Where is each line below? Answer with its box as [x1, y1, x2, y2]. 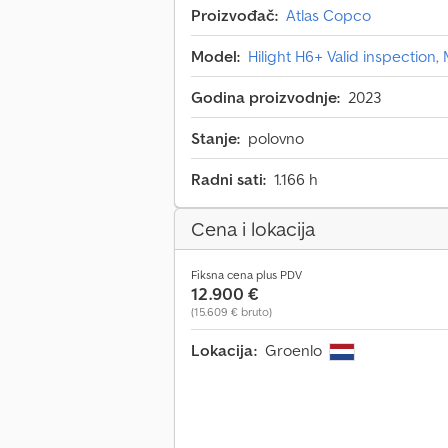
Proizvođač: [191, 5, 278, 26]
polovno [248, 128, 304, 149]
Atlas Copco [286, 5, 371, 26]
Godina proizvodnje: [191, 87, 340, 108]
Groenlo [265, 340, 326, 361]
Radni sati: [191, 169, 266, 190]
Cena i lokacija [191, 216, 315, 243]
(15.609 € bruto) [191, 304, 272, 320]
